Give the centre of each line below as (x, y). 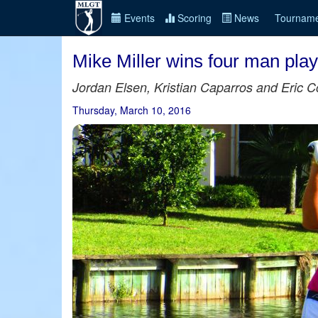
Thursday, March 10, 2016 (132, 110)
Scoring (193, 18)
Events (138, 18)
